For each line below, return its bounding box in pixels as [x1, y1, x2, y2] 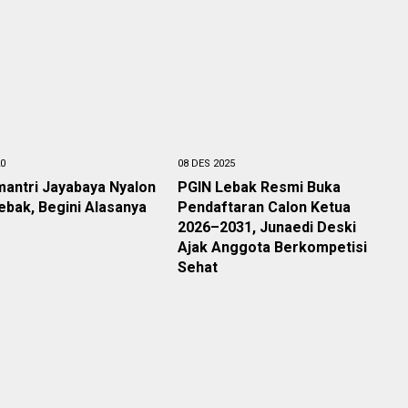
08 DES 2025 [177, 158, 235, 169]
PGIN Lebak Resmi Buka [177, 178, 341, 196]
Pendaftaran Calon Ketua [177, 199, 351, 216]
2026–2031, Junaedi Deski [177, 219, 356, 236]
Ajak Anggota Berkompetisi [177, 239, 367, 256]
